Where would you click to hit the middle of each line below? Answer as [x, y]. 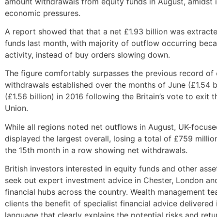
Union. [16, 108]
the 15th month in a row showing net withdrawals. [96, 150]
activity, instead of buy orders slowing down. [87, 55]
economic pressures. [43, 13]
